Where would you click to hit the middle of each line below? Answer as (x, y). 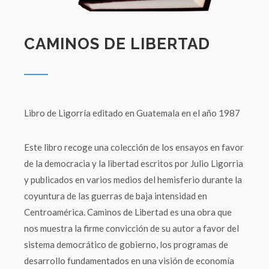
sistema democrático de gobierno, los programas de (126, 244)
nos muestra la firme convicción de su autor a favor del (131, 228)
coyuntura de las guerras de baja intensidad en (116, 196)
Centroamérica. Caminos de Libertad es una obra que (128, 212)
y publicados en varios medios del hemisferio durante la (133, 180)
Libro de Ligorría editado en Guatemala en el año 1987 (132, 113)
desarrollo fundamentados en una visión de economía (129, 261)
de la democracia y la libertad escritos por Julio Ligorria (134, 163)
